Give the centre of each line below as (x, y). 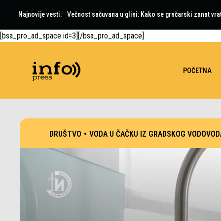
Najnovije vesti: (40, 14)
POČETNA (197, 70)
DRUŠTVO (65, 134)
